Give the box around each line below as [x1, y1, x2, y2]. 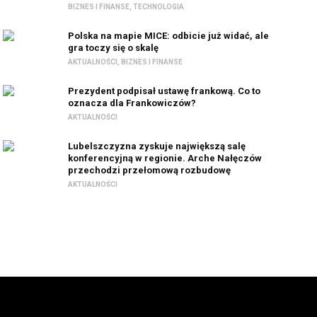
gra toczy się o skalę [68, 42, 159, 53]
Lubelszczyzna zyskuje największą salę [68, 141, 246, 151]
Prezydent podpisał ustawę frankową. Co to [68, 86, 261, 96]
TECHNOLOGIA [133, 3, 185, 11]
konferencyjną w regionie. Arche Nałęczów [68, 153, 263, 163]
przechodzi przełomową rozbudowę [68, 165, 231, 175]
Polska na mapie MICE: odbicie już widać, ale [68, 30, 270, 41]
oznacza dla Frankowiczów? [68, 98, 197, 108]
